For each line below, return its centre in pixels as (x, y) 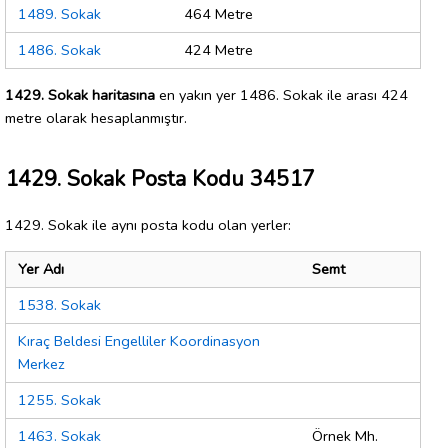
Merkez (41, 364)
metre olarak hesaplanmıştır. (96, 117)
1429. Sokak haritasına (80, 94)
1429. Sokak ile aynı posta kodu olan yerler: (148, 224)
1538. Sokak (59, 305)
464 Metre (218, 14)
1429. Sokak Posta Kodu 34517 (160, 178)
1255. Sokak (59, 400)
